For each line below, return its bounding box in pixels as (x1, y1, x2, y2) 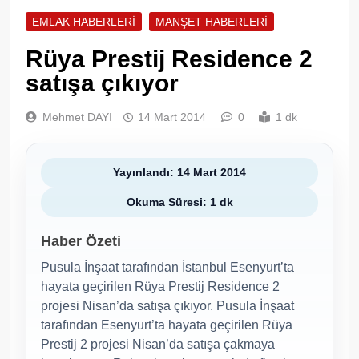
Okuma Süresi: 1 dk (126, 195, 233, 208)
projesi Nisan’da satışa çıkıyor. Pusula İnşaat (41, 298, 294, 313)
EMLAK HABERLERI (32, 14, 135, 28)
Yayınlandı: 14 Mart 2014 (113, 165, 246, 179)
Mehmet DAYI (42, 110, 112, 123)
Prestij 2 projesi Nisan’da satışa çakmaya (41, 337, 275, 351)
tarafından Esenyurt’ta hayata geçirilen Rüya (41, 317, 292, 332)
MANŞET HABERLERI (155, 14, 268, 28)
